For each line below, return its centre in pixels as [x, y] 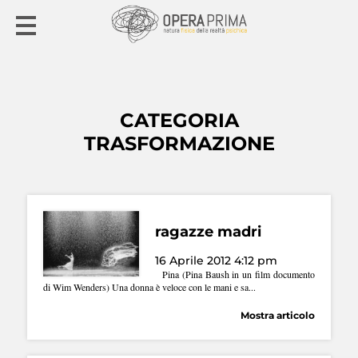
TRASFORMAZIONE [179, 144]
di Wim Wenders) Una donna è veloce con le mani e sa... [149, 286]
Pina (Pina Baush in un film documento [235, 274]
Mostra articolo [278, 315]
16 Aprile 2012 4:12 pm [216, 260]
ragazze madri [208, 232]
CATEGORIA [179, 121]
